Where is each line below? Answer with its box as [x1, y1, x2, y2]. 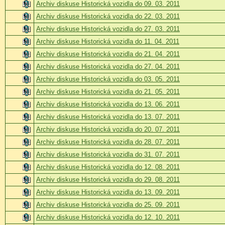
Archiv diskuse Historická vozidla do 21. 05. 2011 [36, 87, 180, 95]
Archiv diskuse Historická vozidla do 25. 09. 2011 [36, 200, 180, 208]
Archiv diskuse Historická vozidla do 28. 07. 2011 [36, 138, 180, 146]
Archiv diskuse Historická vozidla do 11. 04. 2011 [36, 37, 179, 45]
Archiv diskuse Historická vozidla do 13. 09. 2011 [36, 188, 180, 196]
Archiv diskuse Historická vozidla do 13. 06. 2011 [36, 100, 180, 108]
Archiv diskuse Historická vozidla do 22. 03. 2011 [36, 12, 180, 20]
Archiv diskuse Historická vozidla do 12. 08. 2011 [36, 163, 180, 171]
